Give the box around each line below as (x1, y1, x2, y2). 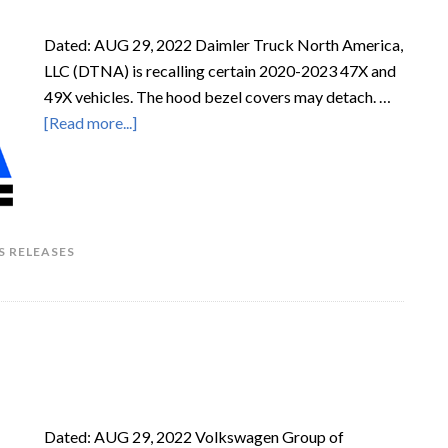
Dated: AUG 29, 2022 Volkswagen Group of (44, 427, 344, 446)
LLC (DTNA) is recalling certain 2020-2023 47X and (44, 61, 396, 80)
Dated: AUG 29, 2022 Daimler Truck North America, (44, 35, 403, 54)
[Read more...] (44, 113, 137, 132)
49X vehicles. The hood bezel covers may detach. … (44, 87, 391, 106)
